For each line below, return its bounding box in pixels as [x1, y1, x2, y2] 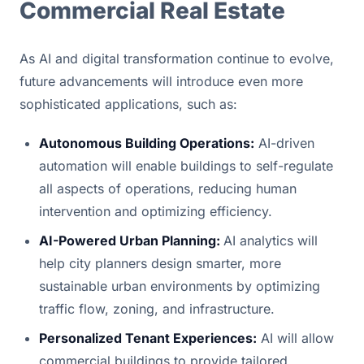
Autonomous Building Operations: [39, 134, 254, 151]
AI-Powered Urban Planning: [39, 232, 223, 249]
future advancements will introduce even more [19, 72, 303, 89]
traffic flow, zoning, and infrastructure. [39, 300, 275, 317]
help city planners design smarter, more [39, 254, 281, 271]
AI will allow [257, 329, 334, 346]
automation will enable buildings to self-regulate [39, 157, 333, 174]
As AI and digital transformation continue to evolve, [19, 50, 334, 67]
